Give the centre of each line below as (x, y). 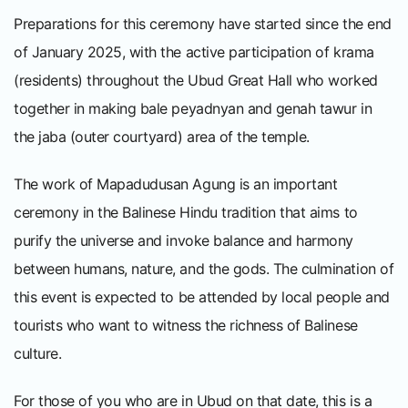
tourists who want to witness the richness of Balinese (186, 325)
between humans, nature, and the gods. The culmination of (204, 268)
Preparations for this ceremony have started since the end (203, 23)
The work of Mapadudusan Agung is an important (176, 184)
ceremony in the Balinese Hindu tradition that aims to (186, 212)
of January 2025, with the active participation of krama (194, 51)
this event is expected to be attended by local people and (202, 296)
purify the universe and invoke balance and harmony (184, 240)
